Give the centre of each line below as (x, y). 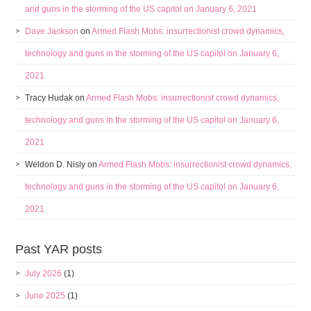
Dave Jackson (52, 31)
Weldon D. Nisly (56, 165)
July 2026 (44, 274)
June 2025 (45, 296)
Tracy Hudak (49, 98)
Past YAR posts (59, 249)
